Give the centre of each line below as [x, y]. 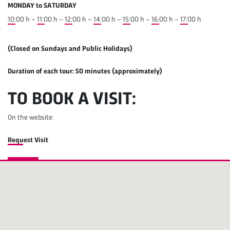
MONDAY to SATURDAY [42, 6]
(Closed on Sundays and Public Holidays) [70, 49]
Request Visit [28, 140]
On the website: [31, 118]
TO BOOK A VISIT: [72, 100]
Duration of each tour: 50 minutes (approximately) [85, 71]
